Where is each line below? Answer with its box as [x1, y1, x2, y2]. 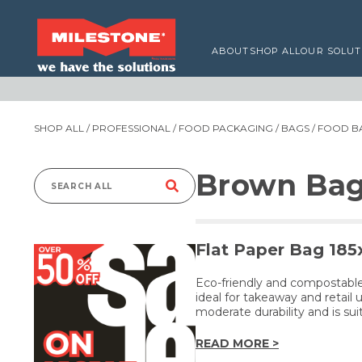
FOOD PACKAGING [179, 122, 273, 134]
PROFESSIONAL [92, 122, 170, 134]
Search [50, 186, 99, 203]
